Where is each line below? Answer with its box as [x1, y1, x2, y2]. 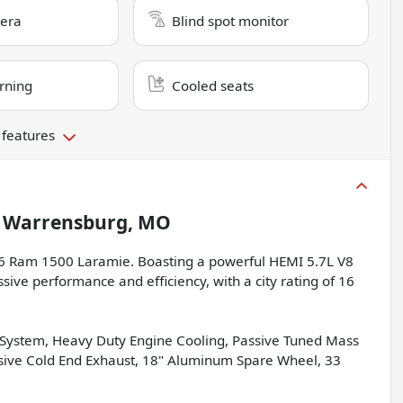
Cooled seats [172, 76, 255, 94]
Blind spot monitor [172, 11, 290, 30]
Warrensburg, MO [3, 209, 171, 235]
